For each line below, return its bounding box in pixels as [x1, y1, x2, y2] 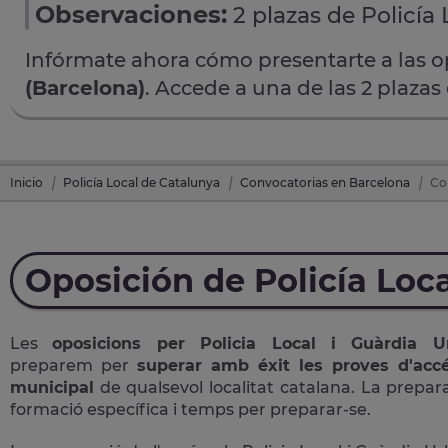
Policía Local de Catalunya [63, 174, 220, 190]
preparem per [10, 355, 138, 375]
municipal [10, 377, 94, 397]
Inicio [10, 174, 43, 190]
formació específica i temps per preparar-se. [10, 399, 371, 419]
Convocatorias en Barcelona [240, 174, 410, 190]
